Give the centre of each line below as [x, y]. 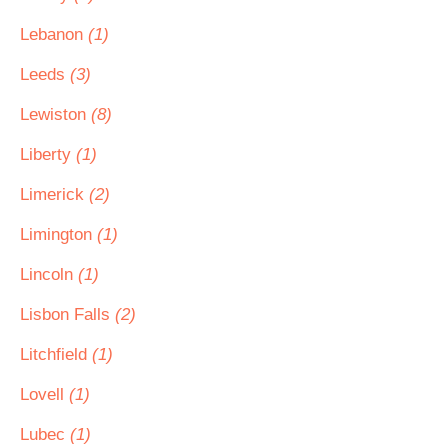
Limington [58, 234]
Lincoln [49, 274]
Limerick [54, 194]
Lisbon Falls [67, 314]
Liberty [48, 154]
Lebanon [54, 34]
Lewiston [55, 114]
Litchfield [56, 354]
